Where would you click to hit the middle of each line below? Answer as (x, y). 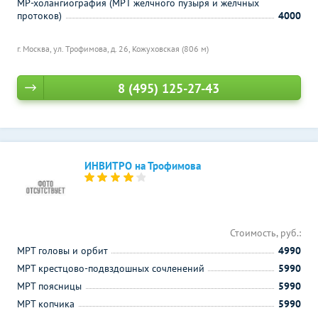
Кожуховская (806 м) (170, 49)
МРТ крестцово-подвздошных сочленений (111, 268)
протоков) (39, 16)
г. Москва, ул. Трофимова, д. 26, (75, 49)
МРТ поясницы (49, 286)
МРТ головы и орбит (62, 251)
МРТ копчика (46, 304)
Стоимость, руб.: (265, 233)
